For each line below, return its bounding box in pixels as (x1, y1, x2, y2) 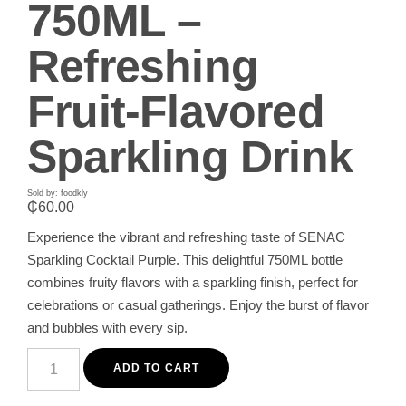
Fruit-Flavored (27, 86, 324, 137)
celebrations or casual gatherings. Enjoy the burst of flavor (27, 297, 369, 313)
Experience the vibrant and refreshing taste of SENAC (27, 229, 345, 245)
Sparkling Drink (27, 131, 353, 182)
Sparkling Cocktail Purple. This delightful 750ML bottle (27, 252, 343, 267)
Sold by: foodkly (27, 188, 88, 198)
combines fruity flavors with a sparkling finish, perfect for (27, 275, 358, 290)
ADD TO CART (113, 362, 199, 374)
